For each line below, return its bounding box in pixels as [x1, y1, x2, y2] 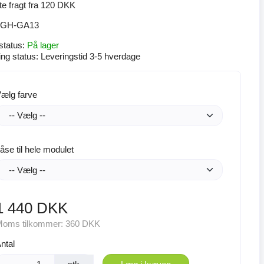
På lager [27, 40, 59, 50]
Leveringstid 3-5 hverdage [40, 51, 140, 61]
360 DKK [65, 219, 100, 229]
